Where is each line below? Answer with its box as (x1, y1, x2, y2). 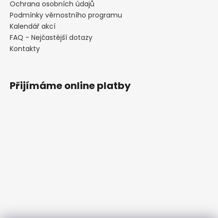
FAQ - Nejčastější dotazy (10, 33, 92, 43)
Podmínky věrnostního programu (10, 10, 122, 20)
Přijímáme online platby (10, 79, 131, 93)
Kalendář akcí (10, 21, 55, 32)
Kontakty (10, 44, 40, 54)
